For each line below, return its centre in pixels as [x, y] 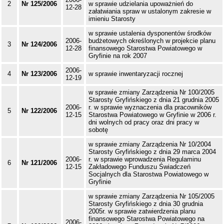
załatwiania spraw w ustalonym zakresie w [150, 11]
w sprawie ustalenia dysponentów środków [150, 33]
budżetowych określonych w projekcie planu [152, 41]
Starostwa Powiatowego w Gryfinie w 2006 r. [152, 115]
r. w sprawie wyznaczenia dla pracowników [150, 107]
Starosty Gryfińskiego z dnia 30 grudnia [146, 204]
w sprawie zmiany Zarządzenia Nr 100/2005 [151, 92]
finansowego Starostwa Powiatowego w [145, 48]
